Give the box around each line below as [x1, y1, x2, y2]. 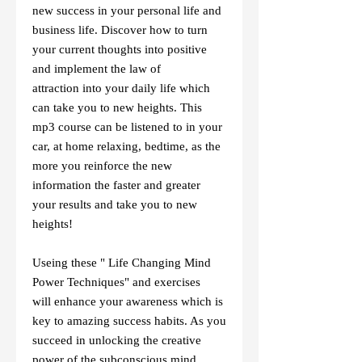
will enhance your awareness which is [32, 295, 223, 308]
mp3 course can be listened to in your [32, 120, 222, 133]
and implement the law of [32, 62, 161, 75]
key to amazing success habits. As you [32, 314, 226, 327]
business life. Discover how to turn [32, 23, 208, 36]
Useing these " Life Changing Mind [32, 256, 211, 269]
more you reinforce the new [32, 159, 172, 172]
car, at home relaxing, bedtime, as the [32, 140, 221, 153]
